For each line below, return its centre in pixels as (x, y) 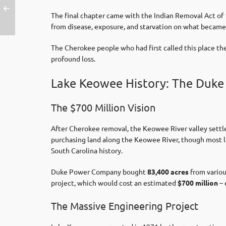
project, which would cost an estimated (114, 183)
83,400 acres (168, 172)
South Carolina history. (87, 150)
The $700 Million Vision (103, 107)
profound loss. (73, 59)
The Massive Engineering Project (125, 206)
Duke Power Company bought (99, 172)
